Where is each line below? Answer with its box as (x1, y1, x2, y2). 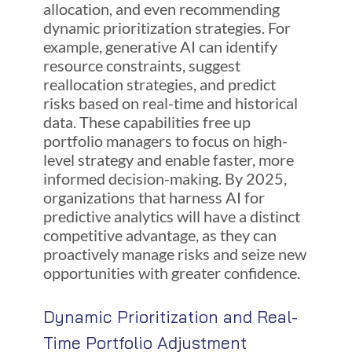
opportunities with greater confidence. (42, 262, 300, 282)
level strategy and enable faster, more (42, 149, 294, 169)
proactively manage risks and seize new (42, 244, 306, 263)
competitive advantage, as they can (42, 225, 277, 244)
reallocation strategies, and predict (42, 74, 276, 93)
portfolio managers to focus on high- (42, 130, 288, 150)
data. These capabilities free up (42, 112, 251, 131)
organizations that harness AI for (42, 187, 265, 207)
